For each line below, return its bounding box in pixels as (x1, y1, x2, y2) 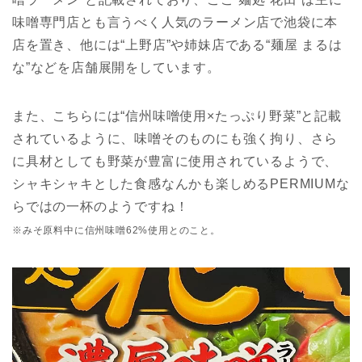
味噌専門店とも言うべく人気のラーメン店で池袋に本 (12, 15, 339, 29)
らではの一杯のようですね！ (12, 199, 189, 213)
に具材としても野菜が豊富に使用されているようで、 (12, 154, 339, 168)
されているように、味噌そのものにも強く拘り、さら (12, 131, 339, 145)
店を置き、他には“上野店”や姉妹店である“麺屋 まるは (12, 37, 343, 52)
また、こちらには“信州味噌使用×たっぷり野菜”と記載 (12, 108, 342, 123)
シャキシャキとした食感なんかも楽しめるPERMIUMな (12, 176, 350, 191)
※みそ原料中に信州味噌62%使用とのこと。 (12, 224, 221, 236)
